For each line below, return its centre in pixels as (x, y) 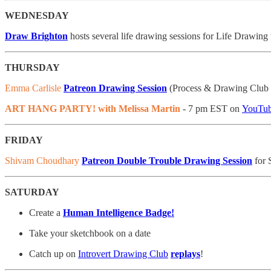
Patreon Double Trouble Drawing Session (167, 161)
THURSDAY (32, 68)
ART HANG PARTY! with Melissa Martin (93, 109)
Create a (46, 213)
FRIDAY (24, 140)
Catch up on (54, 254)
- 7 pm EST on (211, 109)
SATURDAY (32, 192)
